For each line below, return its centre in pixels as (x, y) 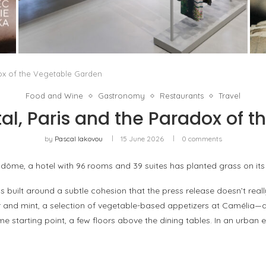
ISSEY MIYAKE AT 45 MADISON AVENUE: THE (133, 11)
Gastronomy (121, 96)
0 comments (202, 139)
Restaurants (182, 96)
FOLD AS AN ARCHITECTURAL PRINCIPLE (133, 23)
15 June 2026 (142, 139)
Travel (229, 96)
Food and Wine (54, 96)
